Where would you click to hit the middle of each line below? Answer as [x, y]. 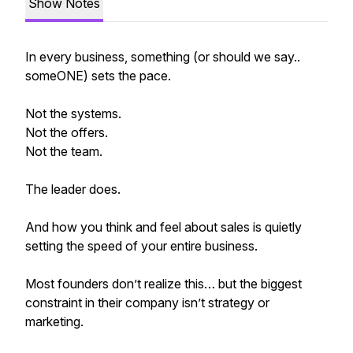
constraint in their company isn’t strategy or [147, 303]
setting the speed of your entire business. [141, 246]
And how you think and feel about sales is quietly [163, 227]
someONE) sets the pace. [98, 76]
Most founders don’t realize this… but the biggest [163, 284]
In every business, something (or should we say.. [163, 57]
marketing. [54, 321]
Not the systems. [73, 113]
